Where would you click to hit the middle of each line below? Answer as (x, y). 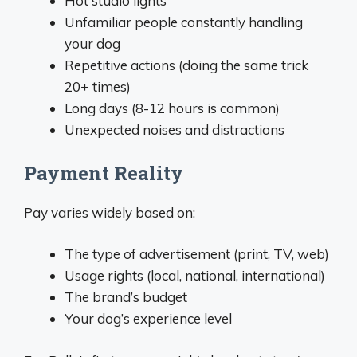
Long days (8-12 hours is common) (172, 108)
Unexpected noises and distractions (175, 130)
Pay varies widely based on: (110, 212)
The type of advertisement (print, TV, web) (197, 254)
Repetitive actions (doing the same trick (186, 65)
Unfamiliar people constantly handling (184, 22)
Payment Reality (104, 173)
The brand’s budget (126, 297)
